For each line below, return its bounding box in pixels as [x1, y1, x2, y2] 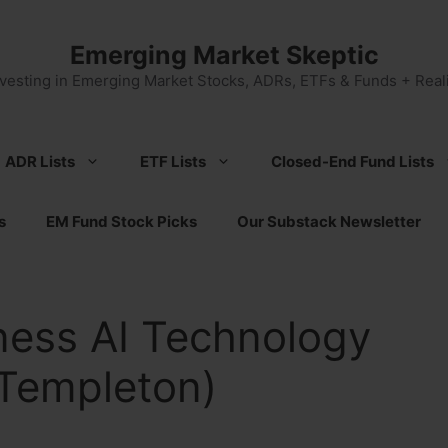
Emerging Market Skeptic [69, 40, 379, 70]
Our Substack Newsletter [237, 212, 421, 231]
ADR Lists [5, 152, 75, 171]
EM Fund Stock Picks [46, 212, 197, 231]
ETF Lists [140, 152, 206, 171]
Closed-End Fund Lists [271, 152, 434, 171]
